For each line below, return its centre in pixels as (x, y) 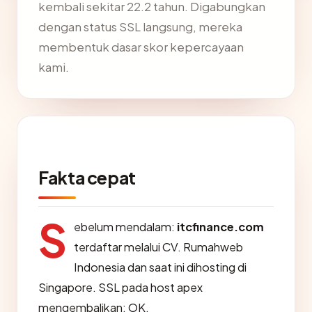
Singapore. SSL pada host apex (120, 287)
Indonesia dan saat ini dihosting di (160, 267)
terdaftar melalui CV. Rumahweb (158, 247)
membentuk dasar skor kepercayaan (141, 47)
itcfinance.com (220, 227)
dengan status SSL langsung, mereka (140, 27)
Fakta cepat (87, 178)
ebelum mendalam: (125, 227)
